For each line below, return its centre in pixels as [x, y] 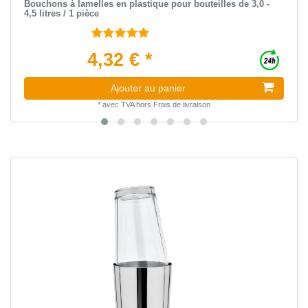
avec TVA [118, 104]
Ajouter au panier [148, 88]
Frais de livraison [182, 104]
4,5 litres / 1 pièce [61, 13]
